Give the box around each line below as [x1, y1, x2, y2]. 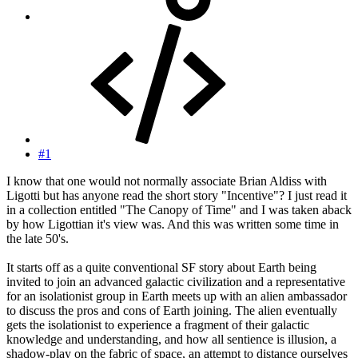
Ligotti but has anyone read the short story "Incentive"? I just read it [6, 189, 347, 203]
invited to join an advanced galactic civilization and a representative [6, 275, 345, 289]
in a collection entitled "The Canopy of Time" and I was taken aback [6, 203, 352, 217]
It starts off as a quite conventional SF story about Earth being [6, 261, 316, 275]
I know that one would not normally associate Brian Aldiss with [6, 174, 327, 189]
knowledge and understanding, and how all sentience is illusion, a [6, 332, 336, 347]
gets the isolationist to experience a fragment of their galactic [6, 318, 309, 332]
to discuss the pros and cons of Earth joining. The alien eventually [6, 304, 337, 318]
